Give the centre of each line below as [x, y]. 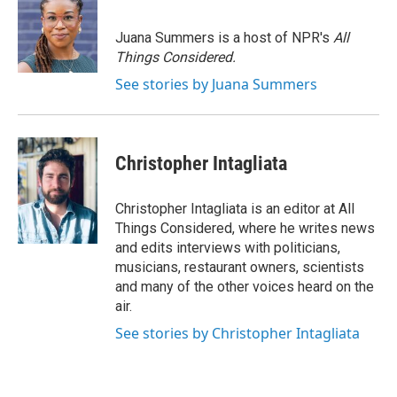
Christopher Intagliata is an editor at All [235, 209]
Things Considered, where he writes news [245, 228]
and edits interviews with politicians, [228, 248]
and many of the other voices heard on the [245, 287]
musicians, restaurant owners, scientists [240, 267]
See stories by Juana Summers [216, 84]
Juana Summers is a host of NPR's [224, 38]
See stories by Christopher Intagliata [237, 333]
